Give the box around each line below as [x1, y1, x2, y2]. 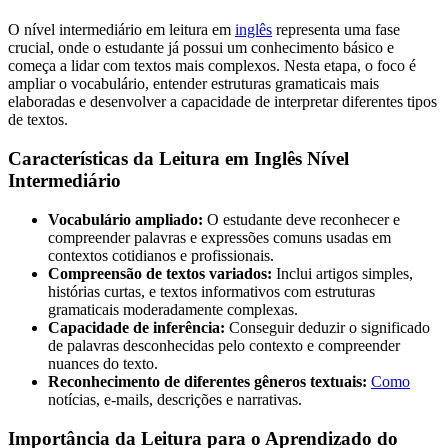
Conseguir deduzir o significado [225, 318, 430, 336]
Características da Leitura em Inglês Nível [8, 148, 349, 170]
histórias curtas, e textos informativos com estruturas [48, 282, 375, 300]
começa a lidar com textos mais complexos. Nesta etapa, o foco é [8, 57, 416, 75]
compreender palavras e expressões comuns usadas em [48, 228, 391, 246]
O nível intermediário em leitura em [8, 21, 235, 39]
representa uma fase [272, 21, 400, 39]
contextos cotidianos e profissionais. [48, 246, 274, 264]
